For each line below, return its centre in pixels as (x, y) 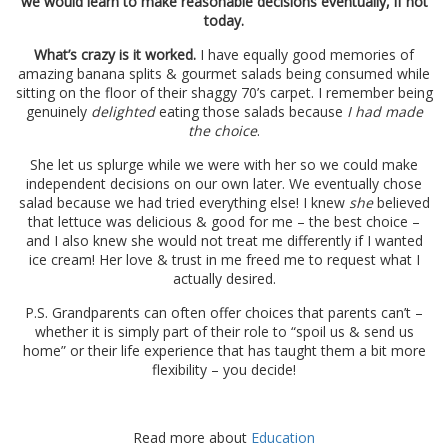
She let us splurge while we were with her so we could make (224, 165)
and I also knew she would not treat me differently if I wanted (224, 241)
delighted (124, 112)
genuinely (58, 112)
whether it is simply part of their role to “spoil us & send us (224, 332)
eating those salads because (252, 112)
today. (224, 21)
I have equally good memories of (305, 55)
